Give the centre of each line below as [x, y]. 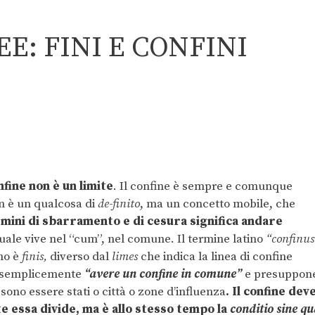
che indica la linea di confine [215, 256]
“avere [102, 274]
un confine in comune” [182, 274]
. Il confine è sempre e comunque [203, 186]
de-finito [119, 204]
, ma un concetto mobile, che [218, 204]
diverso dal [79, 256]
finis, [34, 256]
